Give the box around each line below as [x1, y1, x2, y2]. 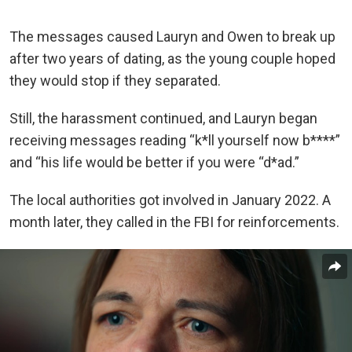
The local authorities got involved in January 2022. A [9, 191, 331, 208]
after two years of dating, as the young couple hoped [9, 49, 335, 67]
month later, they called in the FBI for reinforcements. [9, 213, 339, 230]
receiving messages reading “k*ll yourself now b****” [9, 131, 340, 148]
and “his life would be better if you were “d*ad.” [9, 153, 299, 170]
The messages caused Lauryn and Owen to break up [9, 27, 335, 45]
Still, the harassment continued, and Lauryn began [9, 109, 317, 126]
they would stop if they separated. [9, 71, 221, 89]
